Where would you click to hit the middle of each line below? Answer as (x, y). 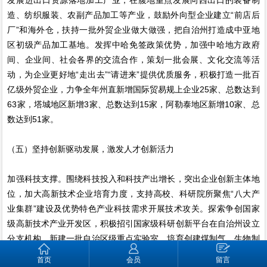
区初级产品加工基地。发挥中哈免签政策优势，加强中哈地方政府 (133, 44)
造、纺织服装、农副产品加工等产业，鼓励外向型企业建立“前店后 (133, 15)
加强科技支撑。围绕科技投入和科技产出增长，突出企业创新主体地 (133, 178)
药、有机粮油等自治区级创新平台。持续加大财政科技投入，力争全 (133, 253)
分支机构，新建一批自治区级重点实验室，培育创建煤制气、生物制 (133, 238)
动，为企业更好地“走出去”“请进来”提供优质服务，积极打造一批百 (133, 74)
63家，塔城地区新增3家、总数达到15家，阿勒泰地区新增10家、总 (133, 104)
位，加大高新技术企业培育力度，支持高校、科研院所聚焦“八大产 (133, 193)
